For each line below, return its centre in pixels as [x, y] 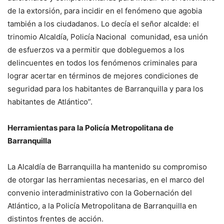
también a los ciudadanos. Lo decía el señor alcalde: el [103, 24]
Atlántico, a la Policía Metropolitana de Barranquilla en [102, 206]
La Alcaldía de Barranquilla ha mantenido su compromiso [107, 167]
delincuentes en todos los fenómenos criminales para [102, 63]
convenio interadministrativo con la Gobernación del [100, 193]
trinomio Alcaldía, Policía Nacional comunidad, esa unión [108, 37]
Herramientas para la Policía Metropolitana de [90, 128]
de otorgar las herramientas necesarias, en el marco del [106, 180]
